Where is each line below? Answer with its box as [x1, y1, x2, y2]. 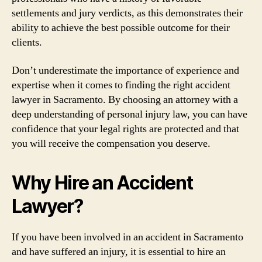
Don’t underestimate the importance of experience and [12, 63, 239, 77]
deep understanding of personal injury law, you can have [12, 107, 247, 121]
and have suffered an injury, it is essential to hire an [12, 244, 226, 258]
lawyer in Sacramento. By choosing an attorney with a [12, 92, 238, 106]
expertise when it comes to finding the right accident [12, 78, 230, 92]
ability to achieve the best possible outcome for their [12, 21, 230, 35]
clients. [12, 36, 42, 49]
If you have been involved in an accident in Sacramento [12, 230, 243, 244]
